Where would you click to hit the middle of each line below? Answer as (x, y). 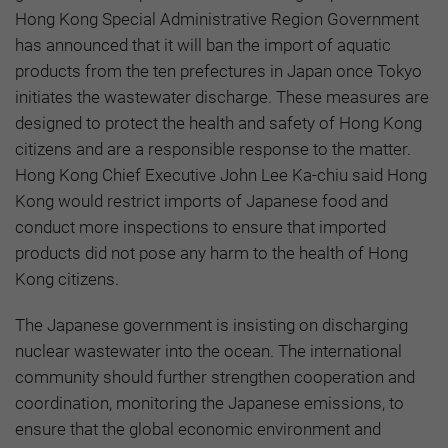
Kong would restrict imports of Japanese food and (201, 200)
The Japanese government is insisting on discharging (211, 324)
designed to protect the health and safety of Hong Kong (218, 122)
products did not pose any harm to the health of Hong (211, 252)
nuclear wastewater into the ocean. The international (208, 350)
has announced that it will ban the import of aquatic (203, 44)
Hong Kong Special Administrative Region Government (217, 18)
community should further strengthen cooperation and (215, 376)
